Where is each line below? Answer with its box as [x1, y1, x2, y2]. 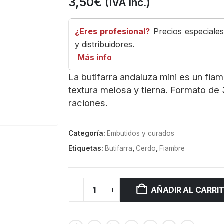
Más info [78, 52, 112, 62]
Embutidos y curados [107, 129, 175, 137]
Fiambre [159, 144, 185, 152]
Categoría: [68, 129, 107, 137]
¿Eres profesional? [75, 26, 150, 36]
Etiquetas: [68, 144, 105, 152]
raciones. [68, 97, 108, 108]
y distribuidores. [75, 39, 135, 49]
